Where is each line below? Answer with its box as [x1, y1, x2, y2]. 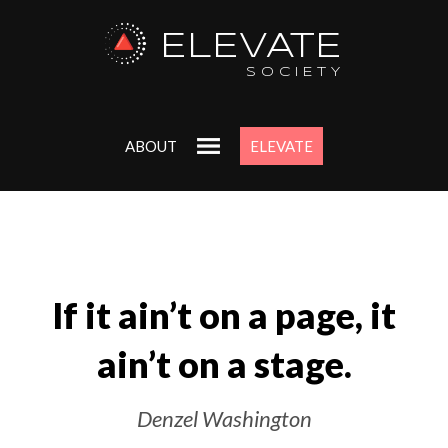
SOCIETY [246, 66, 346, 80]
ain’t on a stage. [96, 343, 352, 387]
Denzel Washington [136, 404, 312, 432]
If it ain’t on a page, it [52, 294, 396, 338]
